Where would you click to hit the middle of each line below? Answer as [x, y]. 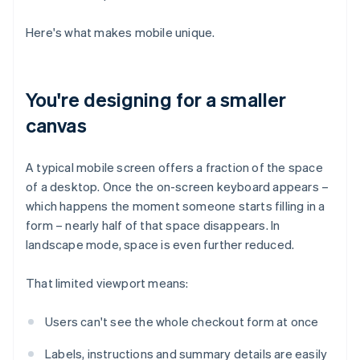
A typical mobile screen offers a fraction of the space [174, 168]
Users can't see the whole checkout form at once [182, 322]
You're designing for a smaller [156, 100]
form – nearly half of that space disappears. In [153, 225]
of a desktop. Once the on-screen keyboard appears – [178, 187]
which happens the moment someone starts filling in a [176, 206]
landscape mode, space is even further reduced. [160, 245]
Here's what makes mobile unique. [121, 33]
